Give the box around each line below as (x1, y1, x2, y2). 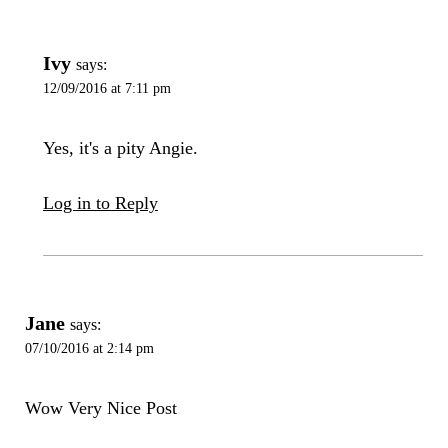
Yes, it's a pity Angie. (42, 137, 198, 158)
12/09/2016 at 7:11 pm (42, 80, 171, 97)
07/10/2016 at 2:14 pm (24, 339, 154, 356)
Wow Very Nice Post (24, 397, 177, 418)
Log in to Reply (42, 192, 158, 213)
